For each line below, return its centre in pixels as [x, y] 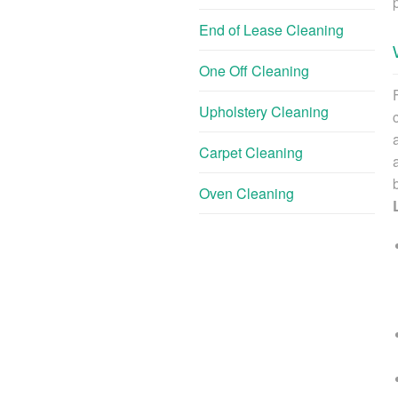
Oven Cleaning [247, 193]
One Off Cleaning [254, 71]
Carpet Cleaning [251, 152]
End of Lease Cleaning [271, 30]
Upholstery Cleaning [264, 111]
